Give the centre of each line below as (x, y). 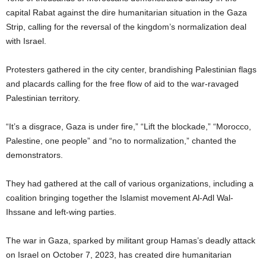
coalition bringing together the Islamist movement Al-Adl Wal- (120, 198)
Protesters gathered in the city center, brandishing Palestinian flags (131, 69)
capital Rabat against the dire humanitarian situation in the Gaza (126, 12)
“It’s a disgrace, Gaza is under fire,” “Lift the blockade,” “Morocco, (129, 126)
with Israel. (26, 41)
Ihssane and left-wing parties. (61, 212)
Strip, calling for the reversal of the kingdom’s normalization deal (126, 27)
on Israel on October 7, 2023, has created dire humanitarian (119, 255)
